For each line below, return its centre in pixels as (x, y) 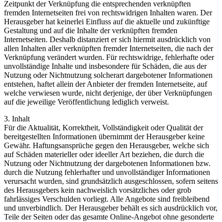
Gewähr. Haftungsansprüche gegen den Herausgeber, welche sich (107, 146)
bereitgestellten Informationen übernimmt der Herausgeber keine (104, 137)
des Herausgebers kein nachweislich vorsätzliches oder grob (98, 190)
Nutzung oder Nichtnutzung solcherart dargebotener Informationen (108, 75)
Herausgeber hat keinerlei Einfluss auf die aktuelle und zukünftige (107, 22)
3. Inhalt (17, 119)
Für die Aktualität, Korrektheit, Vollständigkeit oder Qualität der (104, 128)
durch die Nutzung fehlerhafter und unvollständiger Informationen (107, 172)
